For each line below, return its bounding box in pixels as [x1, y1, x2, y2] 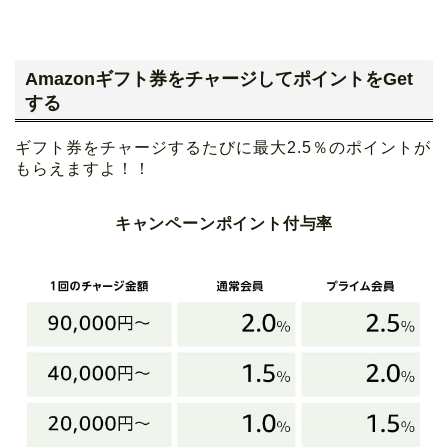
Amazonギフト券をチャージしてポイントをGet [25, 67, 413, 89]
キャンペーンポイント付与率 [114, 214, 334, 232]
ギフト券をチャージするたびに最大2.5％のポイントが [15, 138, 431, 156]
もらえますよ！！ [15, 159, 151, 177]
